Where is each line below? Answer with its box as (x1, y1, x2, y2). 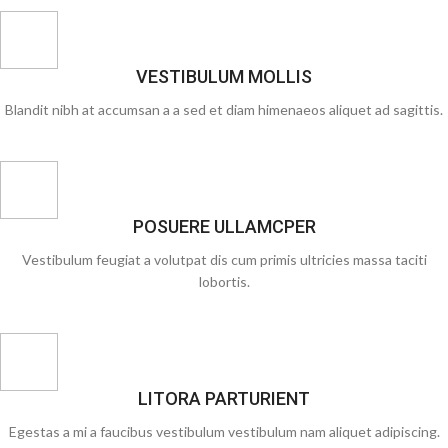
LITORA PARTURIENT (138, 388, 310, 409)
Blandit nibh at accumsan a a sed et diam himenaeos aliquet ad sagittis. (5, 101, 443, 118)
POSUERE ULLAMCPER (132, 216, 316, 237)
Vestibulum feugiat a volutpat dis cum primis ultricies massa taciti (21, 251, 427, 268)
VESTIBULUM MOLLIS (136, 66, 312, 87)
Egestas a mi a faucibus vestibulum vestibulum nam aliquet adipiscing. (8, 423, 440, 440)
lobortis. (198, 273, 250, 290)
